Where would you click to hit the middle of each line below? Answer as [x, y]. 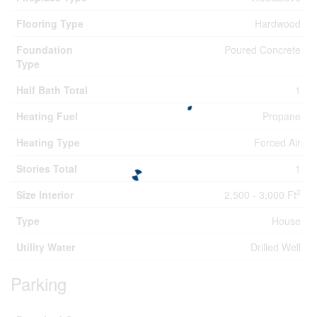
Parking [39, 283]
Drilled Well [276, 247]
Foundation [45, 50]
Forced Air [277, 142]
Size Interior [45, 195]
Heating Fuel [47, 116]
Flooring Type [50, 23]
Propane [282, 116]
